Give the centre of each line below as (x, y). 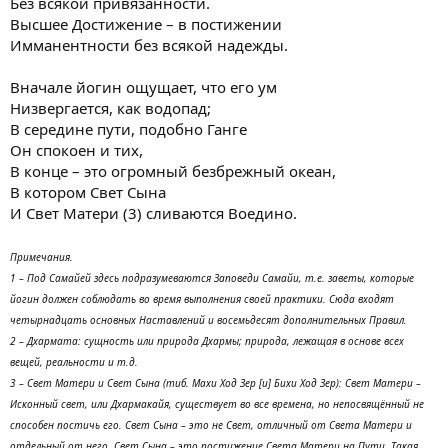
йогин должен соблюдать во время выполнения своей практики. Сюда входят (202, 299)
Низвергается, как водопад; (110, 108)
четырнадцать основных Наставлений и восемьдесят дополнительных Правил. (208, 320)
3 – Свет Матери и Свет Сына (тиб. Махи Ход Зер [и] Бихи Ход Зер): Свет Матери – (215, 383)
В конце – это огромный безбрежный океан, (173, 171)
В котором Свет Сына (88, 192)
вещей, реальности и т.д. (74, 362)
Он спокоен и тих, (76, 150)
